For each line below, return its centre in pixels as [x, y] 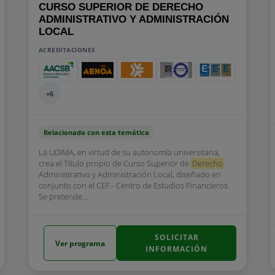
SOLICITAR [176, 237]
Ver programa [80, 243]
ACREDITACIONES [67, 50]
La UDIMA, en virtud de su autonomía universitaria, [129, 152]
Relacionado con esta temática [96, 132]
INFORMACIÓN [177, 249]
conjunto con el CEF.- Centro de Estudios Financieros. [134, 185]
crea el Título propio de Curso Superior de [114, 163]
